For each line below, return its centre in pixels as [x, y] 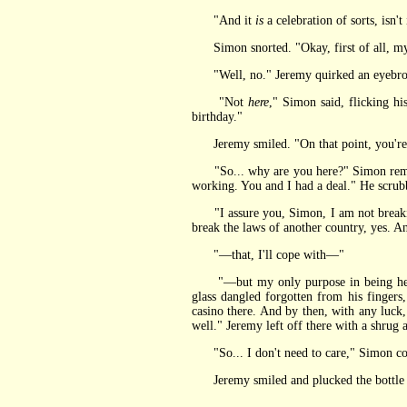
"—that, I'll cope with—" [268, 255]
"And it [223, 20]
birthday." [217, 117]
